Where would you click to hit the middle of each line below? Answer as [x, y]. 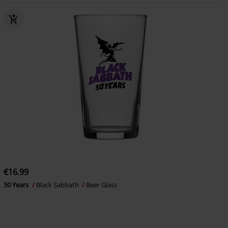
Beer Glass [101, 185]
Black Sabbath [58, 185]
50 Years [17, 185]
